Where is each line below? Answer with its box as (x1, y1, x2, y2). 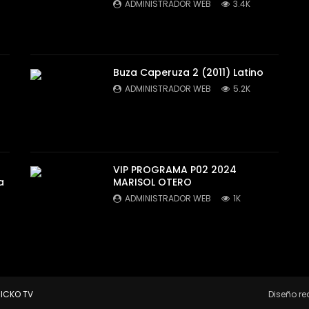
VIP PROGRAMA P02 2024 (113, 162, 237, 177)
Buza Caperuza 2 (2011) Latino (113, 65, 263, 79)
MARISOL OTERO (113, 175, 192, 189)
